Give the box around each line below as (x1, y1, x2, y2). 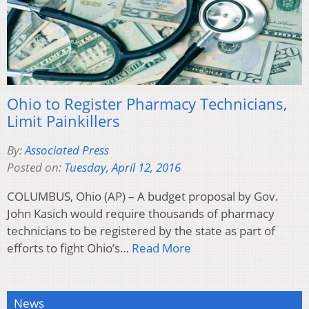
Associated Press (25, 142, 109, 159)
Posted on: (7, 159, 64, 176)
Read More (132, 240, 191, 257)
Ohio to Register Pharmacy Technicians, (7, 93, 287, 114)
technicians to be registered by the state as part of (7, 223, 275, 239)
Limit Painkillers (7, 110, 120, 132)
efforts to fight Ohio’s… (7, 240, 132, 257)
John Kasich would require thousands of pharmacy (7, 206, 275, 222)
